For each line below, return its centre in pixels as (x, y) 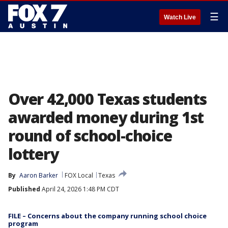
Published (24, 189)
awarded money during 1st (106, 117)
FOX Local (79, 175)
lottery (33, 154)
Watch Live (180, 17)
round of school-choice (90, 136)
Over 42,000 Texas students (107, 99)
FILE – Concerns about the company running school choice (107, 216)
